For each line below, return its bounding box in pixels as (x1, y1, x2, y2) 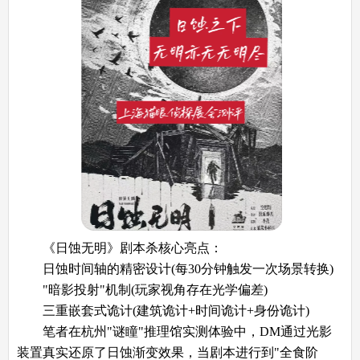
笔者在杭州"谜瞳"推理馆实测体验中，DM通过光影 (17, 324, 332, 338)
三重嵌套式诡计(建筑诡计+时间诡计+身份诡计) (17, 303, 309, 317)
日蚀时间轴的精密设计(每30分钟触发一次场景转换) (17, 261, 333, 276)
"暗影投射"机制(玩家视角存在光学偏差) (17, 282, 268, 297)
